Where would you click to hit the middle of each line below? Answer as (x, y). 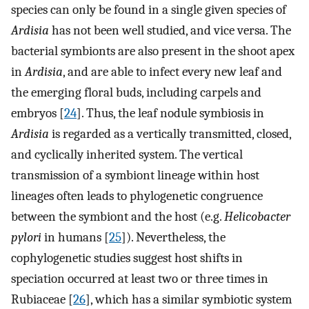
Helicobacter (257, 217)
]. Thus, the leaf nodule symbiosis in (170, 113)
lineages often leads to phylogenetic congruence (137, 196)
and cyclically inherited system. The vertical (127, 155)
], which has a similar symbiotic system (189, 300)
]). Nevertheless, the (173, 238)
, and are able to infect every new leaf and (172, 72)
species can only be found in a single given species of (149, 10)
